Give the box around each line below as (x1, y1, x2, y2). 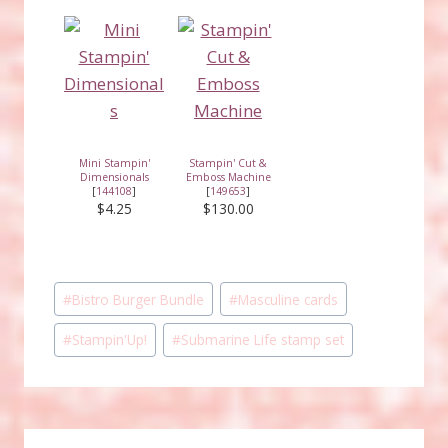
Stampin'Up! (72, 330, 148, 350)
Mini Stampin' (78, 155, 150, 170)
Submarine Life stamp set (181, 330, 345, 350)
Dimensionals (79, 169, 149, 184)
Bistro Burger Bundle (72, 289, 205, 309)
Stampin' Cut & (189, 155, 267, 170)
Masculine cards (238, 289, 339, 309)
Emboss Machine (185, 169, 271, 184)
